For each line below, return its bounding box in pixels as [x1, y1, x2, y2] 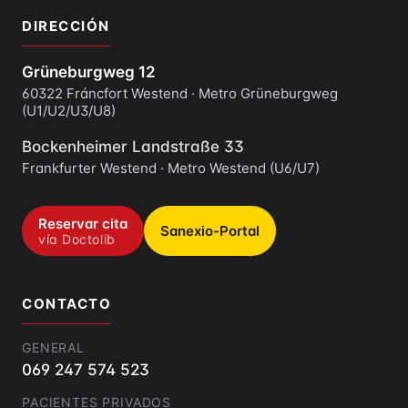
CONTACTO [22, 295, 111, 313]
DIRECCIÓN [22, 17, 110, 36]
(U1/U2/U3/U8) [22, 102, 116, 120]
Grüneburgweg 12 [22, 63, 156, 82]
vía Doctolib [38, 231, 116, 248]
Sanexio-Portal [160, 222, 260, 240]
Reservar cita [38, 215, 127, 233]
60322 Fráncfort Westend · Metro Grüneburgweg [22, 85, 338, 103]
